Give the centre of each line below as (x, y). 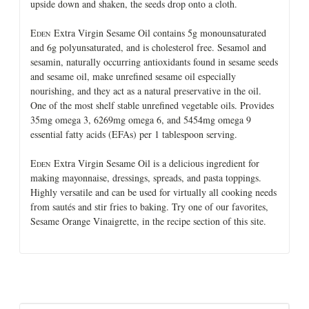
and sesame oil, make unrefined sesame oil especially (133, 76)
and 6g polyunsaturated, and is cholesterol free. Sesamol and (148, 47)
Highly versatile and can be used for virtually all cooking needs (153, 192)
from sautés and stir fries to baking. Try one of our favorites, (149, 206)
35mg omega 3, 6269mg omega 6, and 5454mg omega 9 (141, 119)
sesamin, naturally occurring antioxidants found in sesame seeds (154, 61)
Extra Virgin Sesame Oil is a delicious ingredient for (155, 163)
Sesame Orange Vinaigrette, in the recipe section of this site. (148, 221)
